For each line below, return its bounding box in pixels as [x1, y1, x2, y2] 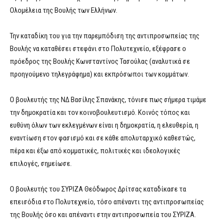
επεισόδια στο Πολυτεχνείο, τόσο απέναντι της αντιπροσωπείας [10, 197, 204, 207]
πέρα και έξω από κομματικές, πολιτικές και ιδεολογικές [10, 146, 180, 156]
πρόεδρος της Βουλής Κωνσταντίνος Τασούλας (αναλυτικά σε [10, 57, 190, 66]
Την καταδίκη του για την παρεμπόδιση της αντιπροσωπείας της [10, 31, 199, 41]
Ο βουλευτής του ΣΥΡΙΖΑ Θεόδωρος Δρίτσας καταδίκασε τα [10, 185, 186, 194]
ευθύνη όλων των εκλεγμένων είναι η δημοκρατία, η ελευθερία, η [10, 121, 198, 130]
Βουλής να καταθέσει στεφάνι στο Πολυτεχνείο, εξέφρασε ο [10, 44, 186, 54]
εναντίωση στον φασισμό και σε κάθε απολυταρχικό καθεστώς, [10, 134, 195, 143]
